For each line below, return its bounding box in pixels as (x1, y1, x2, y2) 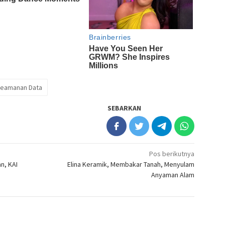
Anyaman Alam (151, 170, 195, 180)
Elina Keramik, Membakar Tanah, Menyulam (67, 160, 195, 169)
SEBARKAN (107, 103, 142, 113)
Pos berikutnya (149, 149, 195, 159)
